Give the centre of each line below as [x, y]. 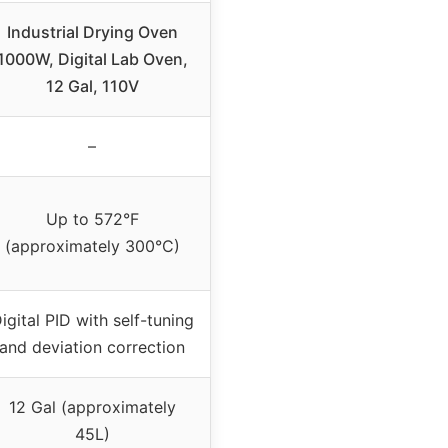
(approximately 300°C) [92, 245]
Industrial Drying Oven [92, 31]
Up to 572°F [92, 218]
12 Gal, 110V [92, 85]
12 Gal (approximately [92, 406]
